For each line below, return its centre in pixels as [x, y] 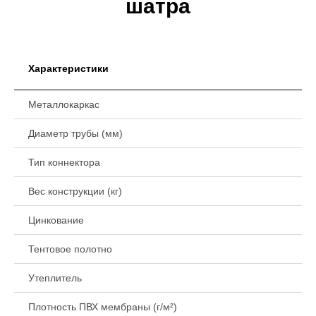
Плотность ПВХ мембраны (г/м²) [103, 307]
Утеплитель [55, 278]
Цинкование [56, 220]
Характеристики [68, 68]
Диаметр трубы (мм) [75, 133]
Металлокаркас [64, 104]
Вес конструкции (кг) [75, 191]
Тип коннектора [64, 162]
